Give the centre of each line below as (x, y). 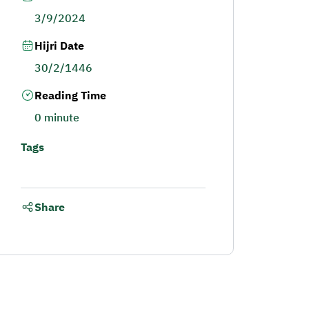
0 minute (57, 118)
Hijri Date (59, 46)
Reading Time (70, 96)
